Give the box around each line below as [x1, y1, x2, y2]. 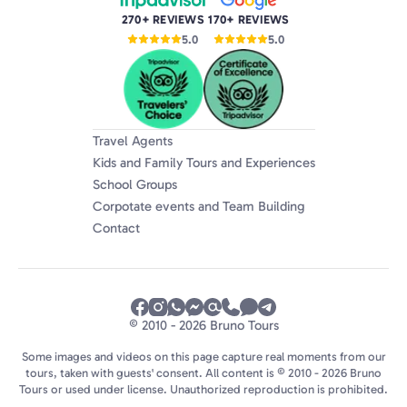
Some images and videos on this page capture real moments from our [21, 350, 386, 363]
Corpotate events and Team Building [92, 198, 305, 214]
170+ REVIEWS [208, 13, 290, 26]
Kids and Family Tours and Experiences [92, 154, 315, 171]
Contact [92, 220, 140, 236]
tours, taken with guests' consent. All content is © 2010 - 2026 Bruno [25, 366, 382, 380]
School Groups [92, 176, 177, 193]
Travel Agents [92, 133, 173, 149]
